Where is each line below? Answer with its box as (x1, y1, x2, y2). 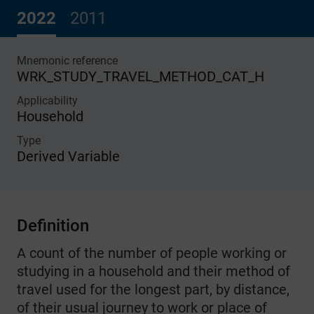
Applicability (17, 94, 78, 107)
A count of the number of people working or (17, 245, 287, 261)
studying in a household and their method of (17, 263, 290, 280)
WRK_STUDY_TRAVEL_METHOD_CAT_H (17, 68, 264, 85)
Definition (17, 216, 89, 235)
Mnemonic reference (17, 54, 118, 67)
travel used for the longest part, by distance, (17, 281, 289, 298)
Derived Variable (17, 148, 120, 165)
